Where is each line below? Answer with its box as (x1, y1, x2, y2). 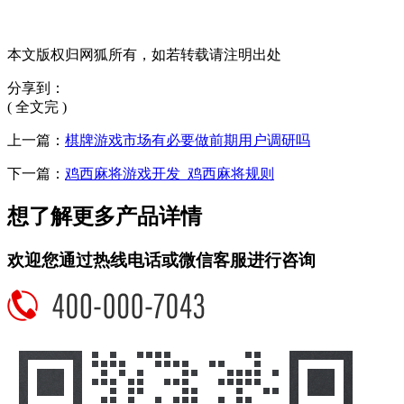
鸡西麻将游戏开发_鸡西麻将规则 (65, 166, 274, 182)
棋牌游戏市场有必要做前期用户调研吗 (65, 133, 310, 149)
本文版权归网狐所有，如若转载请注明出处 (7, 47, 281, 63)
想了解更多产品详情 (7, 204, 202, 228)
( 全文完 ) (7, 99, 67, 115)
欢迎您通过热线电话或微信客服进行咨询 (7, 250, 316, 270)
